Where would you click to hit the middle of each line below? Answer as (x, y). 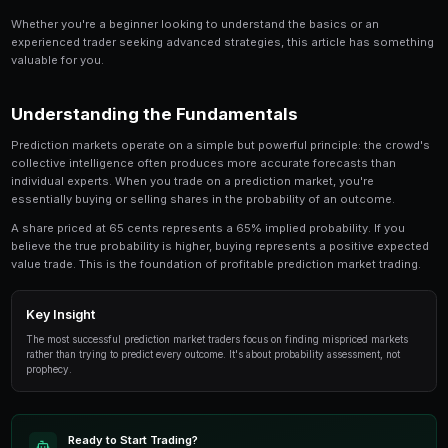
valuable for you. (82, 277)
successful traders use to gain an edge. (188, 174)
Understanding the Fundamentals (220, 354)
